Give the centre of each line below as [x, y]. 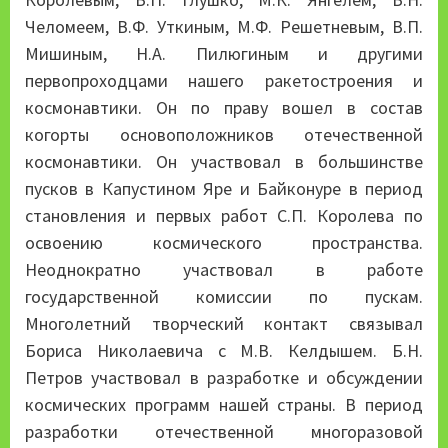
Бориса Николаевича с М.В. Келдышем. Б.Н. [224, 350]
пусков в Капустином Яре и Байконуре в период [224, 188]
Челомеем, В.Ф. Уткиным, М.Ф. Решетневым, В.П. [224, 26]
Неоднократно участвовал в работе [224, 269]
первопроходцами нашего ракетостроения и [224, 80]
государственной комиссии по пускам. [224, 296]
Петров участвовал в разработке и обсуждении [224, 377]
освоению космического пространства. [224, 242]
